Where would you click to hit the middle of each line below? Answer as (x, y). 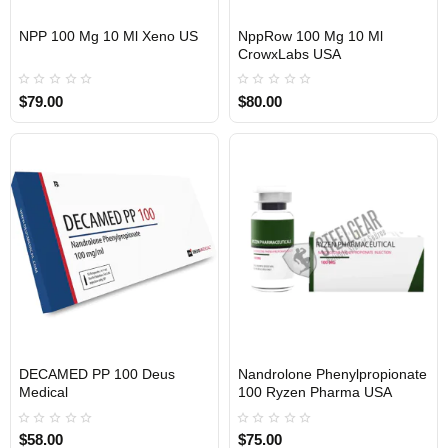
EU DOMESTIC (177, 364)
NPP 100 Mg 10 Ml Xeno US (108, 35)
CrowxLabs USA (289, 53)
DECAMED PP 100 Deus (97, 374)
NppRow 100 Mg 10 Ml (310, 35)
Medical (43, 392)
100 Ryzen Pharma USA (314, 392)
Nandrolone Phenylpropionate (332, 374)
